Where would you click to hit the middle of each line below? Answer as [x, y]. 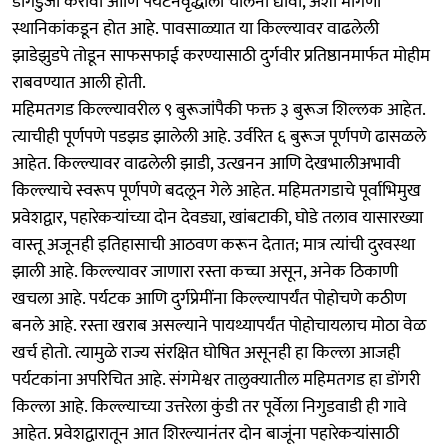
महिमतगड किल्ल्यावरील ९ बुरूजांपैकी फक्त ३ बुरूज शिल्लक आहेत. [218, 109]
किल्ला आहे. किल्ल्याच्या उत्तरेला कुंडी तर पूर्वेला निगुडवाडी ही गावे [209, 406]
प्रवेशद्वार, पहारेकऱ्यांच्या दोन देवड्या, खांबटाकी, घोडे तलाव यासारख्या [217, 217]
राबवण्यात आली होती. [79, 82]
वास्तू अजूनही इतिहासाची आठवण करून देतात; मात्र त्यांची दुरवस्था [213, 244]
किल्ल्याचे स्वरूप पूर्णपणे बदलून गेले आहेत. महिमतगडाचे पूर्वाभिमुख [216, 190]
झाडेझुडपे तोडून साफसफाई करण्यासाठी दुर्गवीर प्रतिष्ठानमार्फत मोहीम [221, 55]
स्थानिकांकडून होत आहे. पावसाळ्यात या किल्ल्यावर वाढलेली [195, 28]
